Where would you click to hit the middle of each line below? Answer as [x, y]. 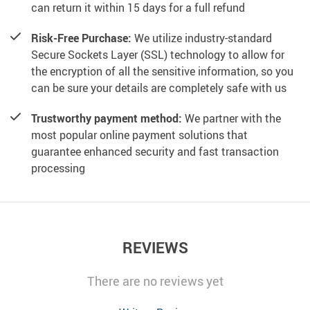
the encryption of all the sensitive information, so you [162, 72]
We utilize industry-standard [202, 38]
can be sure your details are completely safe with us [159, 88]
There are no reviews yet [155, 281]
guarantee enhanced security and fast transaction [155, 152]
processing [58, 168]
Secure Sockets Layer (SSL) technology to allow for [158, 55]
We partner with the [231, 119]
